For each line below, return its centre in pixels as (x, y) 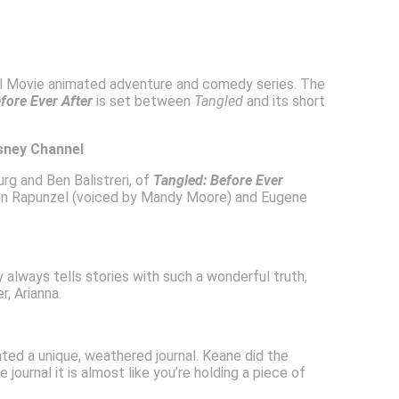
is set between (144, 101)
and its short (285, 101)
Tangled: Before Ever (219, 180)
